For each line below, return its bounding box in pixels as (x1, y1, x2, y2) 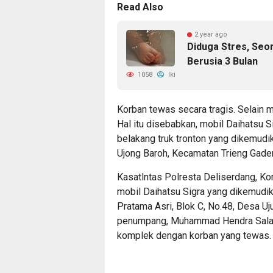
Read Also (117, 1, 163, 13)
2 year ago (194, 30, 227, 38)
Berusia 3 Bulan (187, 55, 258, 67)
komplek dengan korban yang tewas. (117, 230, 271, 241)
